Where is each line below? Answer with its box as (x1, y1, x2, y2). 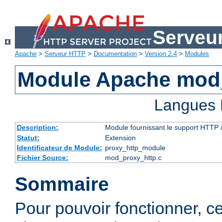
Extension (105, 134, 136, 142)
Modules (185, 50, 209, 58)
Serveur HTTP (45, 50, 86, 58)
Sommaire (15, 173, 109, 195)
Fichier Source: (16, 154, 68, 162)
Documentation (94, 50, 137, 58)
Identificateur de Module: (16, 144, 102, 152)
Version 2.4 (145, 50, 177, 58)
